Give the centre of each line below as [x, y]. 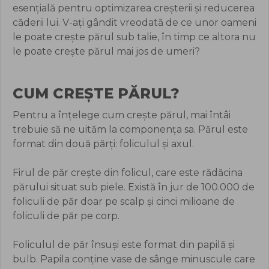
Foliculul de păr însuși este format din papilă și [124, 244]
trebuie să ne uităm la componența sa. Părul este [130, 129]
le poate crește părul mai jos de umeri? [106, 51]
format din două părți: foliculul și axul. [103, 144]
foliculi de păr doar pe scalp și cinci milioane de [124, 201]
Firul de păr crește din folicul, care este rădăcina [128, 172]
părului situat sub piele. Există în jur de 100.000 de [134, 187]
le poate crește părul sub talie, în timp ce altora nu [134, 37]
